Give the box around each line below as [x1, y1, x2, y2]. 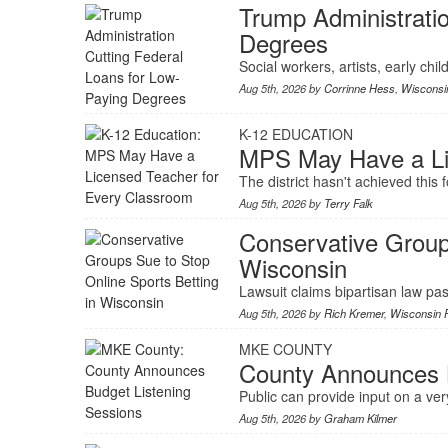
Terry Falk [323, 195, 373, 212]
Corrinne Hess [323, 80, 395, 97]
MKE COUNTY [238, 339, 332, 360]
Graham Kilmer [323, 410, 397, 427]
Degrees [238, 25, 328, 61]
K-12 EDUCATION [238, 124, 353, 145]
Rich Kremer [323, 305, 384, 322]
